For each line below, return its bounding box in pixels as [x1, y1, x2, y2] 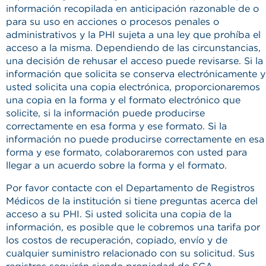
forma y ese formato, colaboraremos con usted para [6, 147, 247, 158]
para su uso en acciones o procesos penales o [6, 16, 219, 27]
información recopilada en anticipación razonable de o [6, 3, 259, 14]
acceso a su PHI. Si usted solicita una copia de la [6, 208, 232, 220]
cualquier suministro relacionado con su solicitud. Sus [6, 248, 255, 259]
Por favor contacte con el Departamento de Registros [6, 182, 255, 194]
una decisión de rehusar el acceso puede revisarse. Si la [6, 55, 263, 66]
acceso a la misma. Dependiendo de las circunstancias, [6, 42, 261, 53]
